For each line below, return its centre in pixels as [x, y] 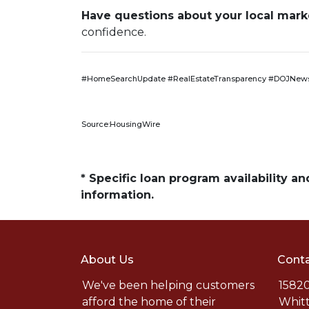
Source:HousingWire [121, 124]
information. [117, 195]
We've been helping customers [168, 285]
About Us [107, 260]
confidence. [114, 32]
